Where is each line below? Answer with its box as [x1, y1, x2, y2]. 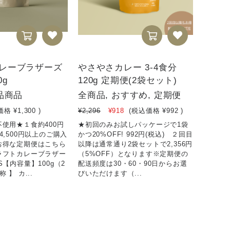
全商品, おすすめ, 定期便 [78, 90, 182, 100]
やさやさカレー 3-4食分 [78, 62, 177, 72]
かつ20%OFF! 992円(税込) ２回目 [78, 130, 193, 138]
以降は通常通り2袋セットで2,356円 [78, 140, 193, 148]
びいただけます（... [78, 169, 142, 177]
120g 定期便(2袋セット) [78, 75, 178, 85]
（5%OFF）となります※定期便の [78, 149, 188, 158]
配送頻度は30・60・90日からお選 [78, 159, 187, 167]
